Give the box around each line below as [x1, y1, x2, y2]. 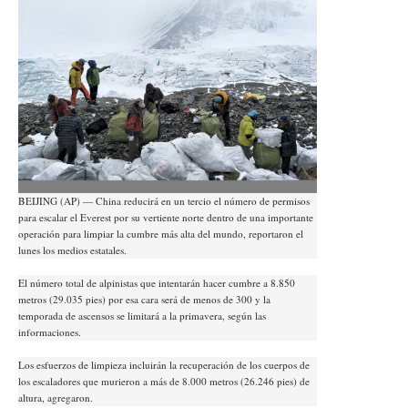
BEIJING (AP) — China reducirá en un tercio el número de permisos [18, 194, 310, 209]
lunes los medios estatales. [18, 243, 127, 258]
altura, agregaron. [18, 391, 93, 405]
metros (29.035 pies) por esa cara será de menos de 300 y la [18, 292, 270, 307]
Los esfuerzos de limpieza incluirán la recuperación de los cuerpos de [18, 358, 310, 372]
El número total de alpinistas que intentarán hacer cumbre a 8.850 [18, 276, 295, 291]
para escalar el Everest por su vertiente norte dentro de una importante [18, 210, 313, 225]
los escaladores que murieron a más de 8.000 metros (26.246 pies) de [18, 374, 310, 389]
